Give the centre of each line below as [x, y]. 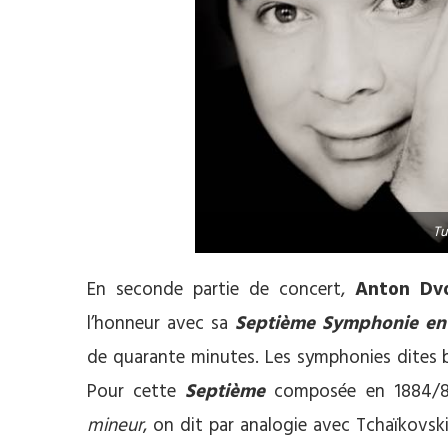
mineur [115, 426]
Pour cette [136, 392]
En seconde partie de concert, [221, 290]
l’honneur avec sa [161, 324]
